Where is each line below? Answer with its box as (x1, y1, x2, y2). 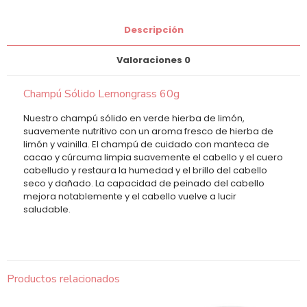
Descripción (123, 23, 184, 37)
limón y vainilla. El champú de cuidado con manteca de (23, 138, 269, 151)
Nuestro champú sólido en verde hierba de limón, (23, 112, 245, 125)
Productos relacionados (7, 271, 120, 287)
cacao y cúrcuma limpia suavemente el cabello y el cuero (23, 151, 283, 164)
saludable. (23, 203, 71, 217)
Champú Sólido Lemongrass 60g (23, 86, 180, 102)
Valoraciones (116, 53, 184, 67)
